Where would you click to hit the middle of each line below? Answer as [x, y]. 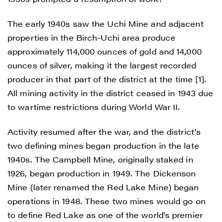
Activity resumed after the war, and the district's [104, 131]
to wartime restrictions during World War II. [94, 107]
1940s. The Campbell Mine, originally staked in [100, 159]
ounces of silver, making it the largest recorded [102, 65]
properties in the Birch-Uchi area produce [92, 37]
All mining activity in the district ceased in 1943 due [111, 93]
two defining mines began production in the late [103, 145]
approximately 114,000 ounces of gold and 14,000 [105, 51]
